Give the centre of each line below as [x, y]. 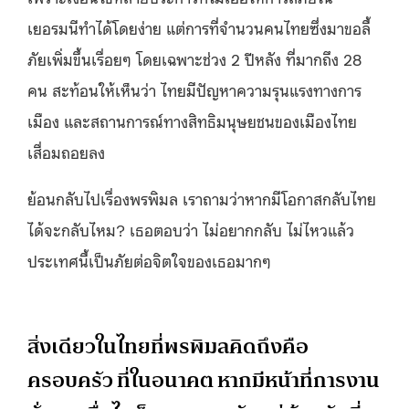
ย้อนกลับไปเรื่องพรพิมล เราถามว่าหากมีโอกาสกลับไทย [202, 198]
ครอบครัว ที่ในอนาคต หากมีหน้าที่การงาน [204, 380]
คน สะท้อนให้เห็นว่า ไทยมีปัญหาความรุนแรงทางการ [194, 89]
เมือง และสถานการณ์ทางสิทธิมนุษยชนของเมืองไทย [192, 120]
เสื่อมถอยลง [66, 151]
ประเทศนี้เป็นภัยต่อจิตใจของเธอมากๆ [149, 260]
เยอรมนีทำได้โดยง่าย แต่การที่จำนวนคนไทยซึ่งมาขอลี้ [199, 27]
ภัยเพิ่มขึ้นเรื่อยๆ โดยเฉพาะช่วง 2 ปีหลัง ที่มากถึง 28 [194, 58]
